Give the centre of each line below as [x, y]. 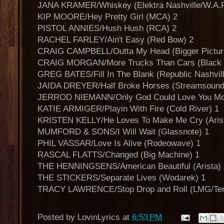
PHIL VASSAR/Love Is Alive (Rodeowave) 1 [119, 143]
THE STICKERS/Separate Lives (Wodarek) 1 [121, 178]
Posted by [57, 217]
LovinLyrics [99, 217]
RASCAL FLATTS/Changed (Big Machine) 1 [118, 155]
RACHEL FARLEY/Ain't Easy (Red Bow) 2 [115, 40]
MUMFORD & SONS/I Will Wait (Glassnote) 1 [123, 132]
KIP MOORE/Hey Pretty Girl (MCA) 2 [107, 17]
